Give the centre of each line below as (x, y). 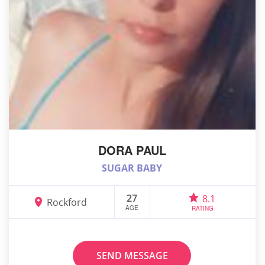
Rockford (67, 202)
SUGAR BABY (132, 168)
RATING (203, 209)
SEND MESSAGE (132, 256)
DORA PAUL (132, 150)
